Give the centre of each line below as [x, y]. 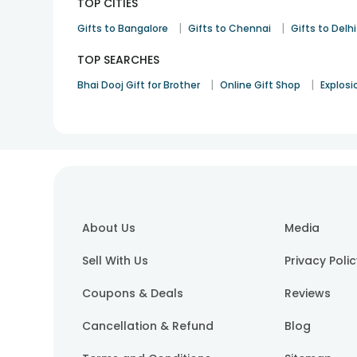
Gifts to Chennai [230, 28]
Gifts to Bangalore [123, 28]
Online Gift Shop [261, 85]
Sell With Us [116, 261]
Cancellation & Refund [148, 326]
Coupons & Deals [133, 293]
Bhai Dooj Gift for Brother [139, 85]
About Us [109, 228]
